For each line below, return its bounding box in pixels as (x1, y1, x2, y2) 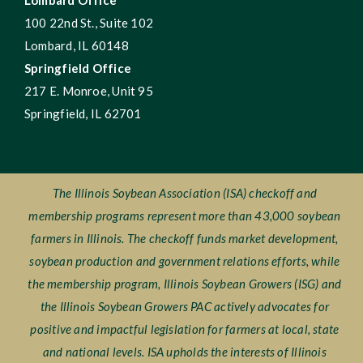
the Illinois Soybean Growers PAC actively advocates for (40, 299, 330, 314)
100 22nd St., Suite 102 (23, 15, 154, 31)
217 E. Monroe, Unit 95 (23, 83, 153, 99)
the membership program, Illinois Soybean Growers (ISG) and (28, 276, 342, 292)
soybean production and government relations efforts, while (29, 254, 340, 269)
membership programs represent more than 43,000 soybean (28, 208, 341, 224)
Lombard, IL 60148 (23, 38, 129, 53)
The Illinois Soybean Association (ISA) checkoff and (52, 186, 318, 201)
